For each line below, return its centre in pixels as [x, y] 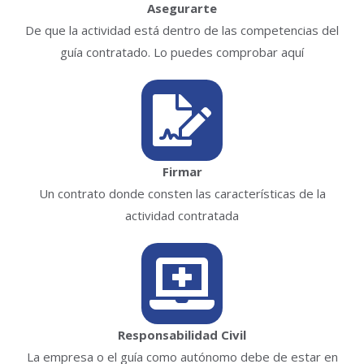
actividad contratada [182, 215]
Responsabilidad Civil [182, 334]
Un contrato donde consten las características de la [182, 193]
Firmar [182, 171]
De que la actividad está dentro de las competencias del [182, 30]
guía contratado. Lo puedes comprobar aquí [182, 52]
